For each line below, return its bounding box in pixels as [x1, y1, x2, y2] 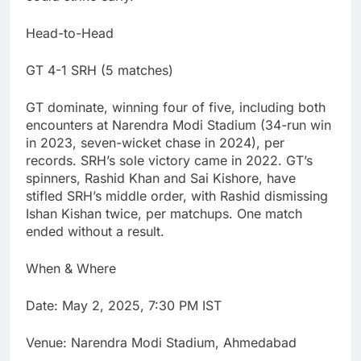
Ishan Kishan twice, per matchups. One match [26, 205, 302, 222]
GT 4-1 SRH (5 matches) [26, 61, 173, 78]
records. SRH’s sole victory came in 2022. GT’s [26, 151, 313, 168]
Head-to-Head [26, 24, 114, 41]
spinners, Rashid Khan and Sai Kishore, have [26, 169, 296, 186]
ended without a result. [26, 222, 164, 239]
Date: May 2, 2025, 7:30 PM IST [26, 297, 222, 313]
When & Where [26, 259, 116, 276]
